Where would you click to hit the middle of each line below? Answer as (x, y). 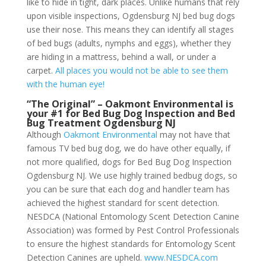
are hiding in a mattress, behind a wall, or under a (121, 56)
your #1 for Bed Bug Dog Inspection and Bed (131, 113)
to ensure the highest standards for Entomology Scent (131, 243)
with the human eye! (65, 84)
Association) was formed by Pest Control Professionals (133, 230)
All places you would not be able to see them (141, 70)
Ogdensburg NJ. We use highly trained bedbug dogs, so (132, 175)
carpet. (41, 70)
